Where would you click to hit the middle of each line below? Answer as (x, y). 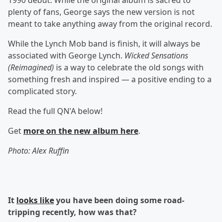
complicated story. (42, 91)
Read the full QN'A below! (55, 111)
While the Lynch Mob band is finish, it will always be (104, 44)
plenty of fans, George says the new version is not (101, 12)
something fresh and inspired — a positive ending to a (110, 80)
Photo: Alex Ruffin (38, 151)
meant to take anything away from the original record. (110, 24)
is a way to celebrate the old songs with (129, 68)
